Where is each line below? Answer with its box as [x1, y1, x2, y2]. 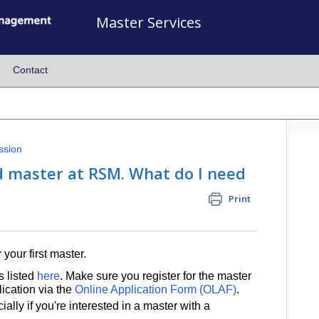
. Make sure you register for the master [60, 269, 251, 282]
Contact [12, 64, 48, 75]
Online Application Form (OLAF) [75, 283, 236, 296]
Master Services [96, 13, 202, 32]
